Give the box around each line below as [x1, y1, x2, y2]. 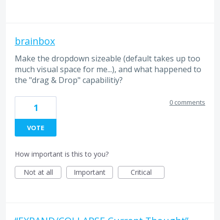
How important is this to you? [15, 149, 109, 159]
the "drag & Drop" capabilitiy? [15, 74, 123, 85]
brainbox [15, 34, 55, 48]
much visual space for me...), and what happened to [15, 63, 201, 75]
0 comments [169, 98, 205, 107]
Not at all [23, 167, 53, 177]
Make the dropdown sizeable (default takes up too [15, 53, 200, 64]
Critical [131, 167, 152, 177]
